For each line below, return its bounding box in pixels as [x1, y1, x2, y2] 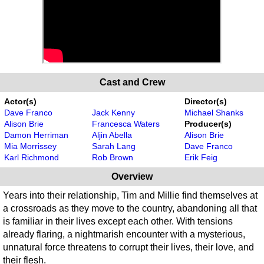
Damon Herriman [4, 130, 68, 140]
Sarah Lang [92, 141, 136, 151]
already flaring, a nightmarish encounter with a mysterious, [3, 229, 245, 240]
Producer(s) [184, 119, 232, 129]
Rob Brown [92, 153, 133, 163]
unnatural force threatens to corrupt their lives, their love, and [3, 242, 254, 253]
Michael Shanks [184, 108, 243, 118]
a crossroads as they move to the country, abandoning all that [3, 203, 257, 214]
